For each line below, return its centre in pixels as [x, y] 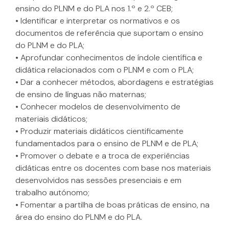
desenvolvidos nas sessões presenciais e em [98, 180]
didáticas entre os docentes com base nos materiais [113, 168]
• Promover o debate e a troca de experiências [102, 155]
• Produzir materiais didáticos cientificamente [99, 131]
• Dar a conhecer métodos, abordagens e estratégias [114, 82]
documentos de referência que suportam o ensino [109, 33]
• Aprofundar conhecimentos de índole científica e [109, 57]
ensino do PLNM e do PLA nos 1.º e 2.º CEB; [94, 8]
